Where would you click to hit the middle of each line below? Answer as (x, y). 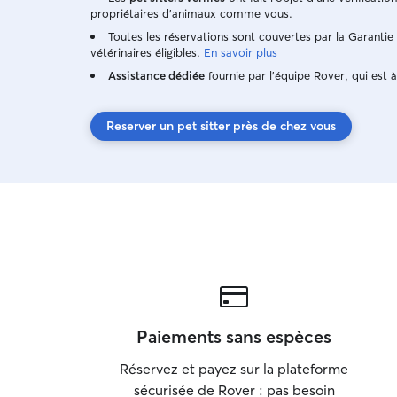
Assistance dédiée (156, 75)
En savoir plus (241, 52)
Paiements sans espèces (234, 336)
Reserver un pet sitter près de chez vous (221, 126)
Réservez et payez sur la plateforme (234, 369)
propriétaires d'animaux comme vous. (191, 13)
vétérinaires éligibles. (145, 52)
